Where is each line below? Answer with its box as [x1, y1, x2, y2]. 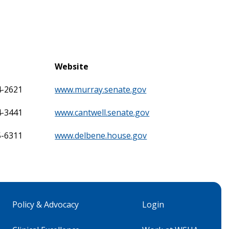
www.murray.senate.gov [55, 83, 147, 95]
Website [55, 60, 89, 72]
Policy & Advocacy [12, 198, 79, 210]
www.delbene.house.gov [55, 129, 147, 141]
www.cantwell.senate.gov [55, 106, 150, 118]
